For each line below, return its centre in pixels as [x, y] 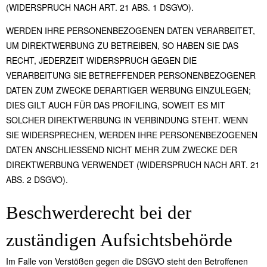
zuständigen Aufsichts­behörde [119, 240]
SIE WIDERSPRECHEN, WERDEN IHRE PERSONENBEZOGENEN [132, 135]
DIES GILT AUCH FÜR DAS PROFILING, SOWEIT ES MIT [116, 105]
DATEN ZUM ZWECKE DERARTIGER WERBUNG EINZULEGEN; [128, 90]
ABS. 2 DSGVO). [37, 180]
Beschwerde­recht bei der [99, 213]
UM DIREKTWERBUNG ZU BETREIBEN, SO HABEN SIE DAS [122, 46]
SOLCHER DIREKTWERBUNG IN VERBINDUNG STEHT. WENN [127, 120]
